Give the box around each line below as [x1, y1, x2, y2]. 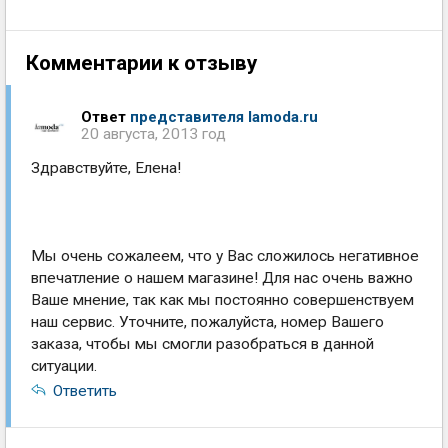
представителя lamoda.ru [130, 108, 318, 126]
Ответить [53, 382, 117, 400]
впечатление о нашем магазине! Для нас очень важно [31, 269, 413, 287]
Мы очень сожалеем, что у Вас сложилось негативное [31, 247, 419, 265]
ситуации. [31, 357, 97, 375]
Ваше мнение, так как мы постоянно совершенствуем [31, 291, 414, 309]
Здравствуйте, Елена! [31, 159, 181, 177]
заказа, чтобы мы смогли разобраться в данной [31, 335, 374, 353]
